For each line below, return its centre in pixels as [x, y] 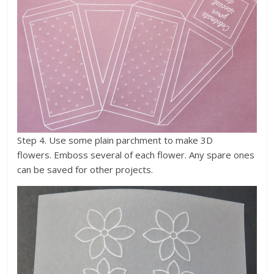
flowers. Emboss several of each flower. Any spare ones [136, 155]
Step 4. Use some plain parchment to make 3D [115, 140]
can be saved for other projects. [85, 170]
